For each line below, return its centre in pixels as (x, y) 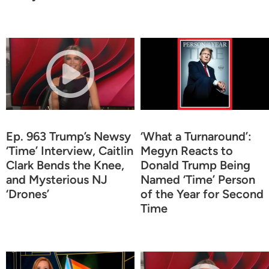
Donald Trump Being (195, 165)
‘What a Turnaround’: (196, 136)
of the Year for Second (202, 194)
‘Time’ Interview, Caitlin (70, 150)
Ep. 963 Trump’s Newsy (68, 136)
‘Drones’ (28, 194)
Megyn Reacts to (187, 150)
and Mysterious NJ (57, 179)
